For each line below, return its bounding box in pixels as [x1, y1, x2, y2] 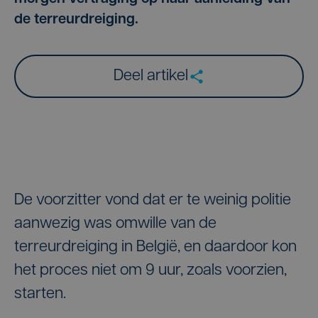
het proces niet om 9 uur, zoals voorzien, [14, 263, 287, 279]
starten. [14, 286, 66, 302]
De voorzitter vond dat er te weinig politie [14, 192, 291, 209]
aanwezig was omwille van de [14, 216, 216, 232]
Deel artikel [113, 68, 188, 84]
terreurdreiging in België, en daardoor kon [14, 239, 297, 256]
